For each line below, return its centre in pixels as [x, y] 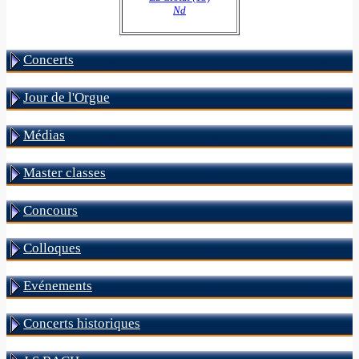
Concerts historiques [82, 323]
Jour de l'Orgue [67, 97]
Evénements [58, 286]
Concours [50, 210]
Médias [44, 135]
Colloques [52, 248]
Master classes [65, 173]
